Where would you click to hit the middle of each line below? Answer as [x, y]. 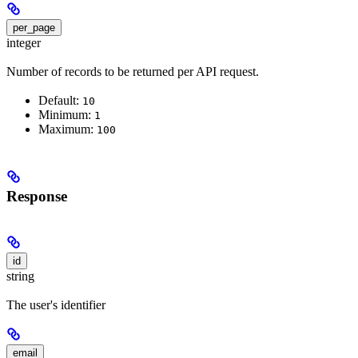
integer [24, 42]
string [20, 276]
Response [37, 196]
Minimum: [66, 115]
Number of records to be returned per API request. [133, 71]
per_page [34, 27]
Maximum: [68, 129]
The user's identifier [56, 304]
